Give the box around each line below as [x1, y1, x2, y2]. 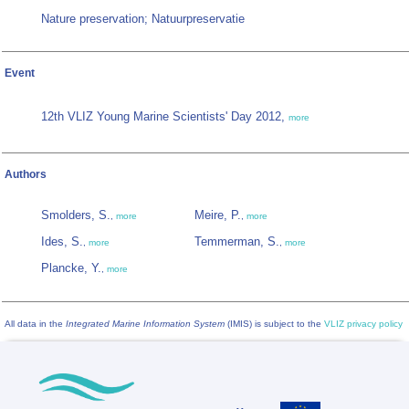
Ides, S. [41, 235, 83, 249]
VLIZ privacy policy [324, 319, 403, 330]
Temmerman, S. [194, 235, 279, 249]
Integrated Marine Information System [66, 319, 225, 330]
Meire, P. [194, 208, 241, 223]
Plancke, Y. [41, 261, 101, 276]
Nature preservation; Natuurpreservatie [41, 12, 245, 26]
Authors [5, 168, 47, 182]
